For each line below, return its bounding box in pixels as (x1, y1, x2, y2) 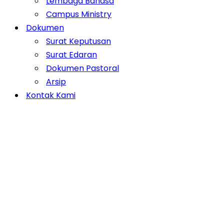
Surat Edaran (46, 49, 97, 60)
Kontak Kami (26, 89, 75, 101)
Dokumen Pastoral (46, 62, 119, 74)
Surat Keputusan (46, 35, 111, 47)
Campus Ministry (46, 8, 111, 20)
